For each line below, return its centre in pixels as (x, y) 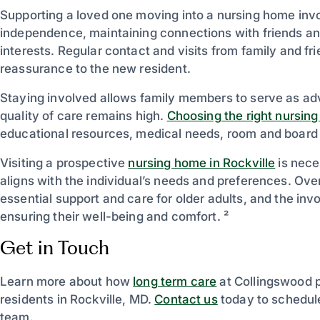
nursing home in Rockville (202, 162)
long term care (175, 281)
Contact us (186, 299)
